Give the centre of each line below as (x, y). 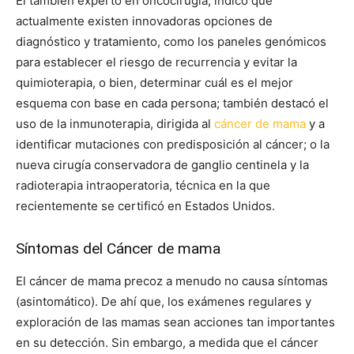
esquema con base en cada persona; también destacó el (172, 104)
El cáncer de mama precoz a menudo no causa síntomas (172, 281)
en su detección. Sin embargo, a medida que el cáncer (167, 343)
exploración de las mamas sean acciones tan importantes (175, 322)
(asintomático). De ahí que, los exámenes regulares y (164, 302)
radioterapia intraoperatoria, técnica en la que (143, 186)
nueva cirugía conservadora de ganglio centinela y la (162, 165)
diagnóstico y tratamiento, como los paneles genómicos (171, 42)
